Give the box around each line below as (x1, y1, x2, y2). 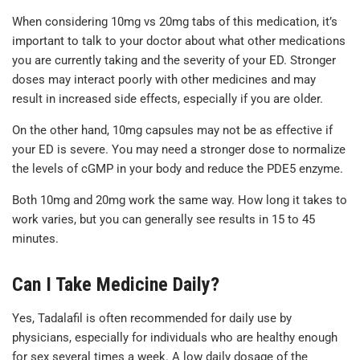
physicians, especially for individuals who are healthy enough (12, 329, 337, 345)
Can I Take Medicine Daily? (12, 272, 219, 296)
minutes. (12, 231, 59, 246)
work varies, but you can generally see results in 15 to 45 (12, 211, 315, 227)
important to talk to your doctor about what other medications (12, 33, 346, 48)
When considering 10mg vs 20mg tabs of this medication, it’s (12, 14, 337, 29)
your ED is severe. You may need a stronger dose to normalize (12, 141, 346, 157)
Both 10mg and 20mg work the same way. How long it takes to (12, 192, 347, 207)
